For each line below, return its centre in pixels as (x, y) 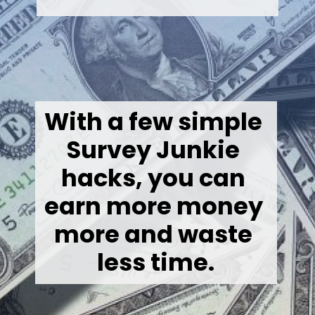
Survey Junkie (154, 150)
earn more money (154, 206)
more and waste (154, 234)
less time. (156, 262)
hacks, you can (154, 178)
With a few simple (154, 122)
